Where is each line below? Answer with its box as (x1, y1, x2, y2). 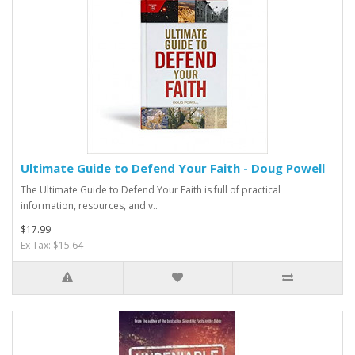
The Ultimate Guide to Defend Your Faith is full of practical (21, 182, 281, 197)
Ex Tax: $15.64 (21, 238, 83, 252)
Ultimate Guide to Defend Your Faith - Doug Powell (21, 159, 325, 176)
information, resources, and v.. (21, 198, 158, 212)
